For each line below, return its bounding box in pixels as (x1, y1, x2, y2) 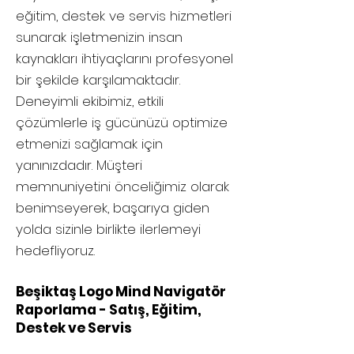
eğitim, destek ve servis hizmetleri (16, 6, 232, 25)
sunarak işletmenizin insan (16, 28, 183, 47)
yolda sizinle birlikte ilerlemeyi (16, 220, 201, 239)
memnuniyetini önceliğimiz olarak (16, 177, 229, 196)
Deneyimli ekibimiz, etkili (16, 92, 164, 111)
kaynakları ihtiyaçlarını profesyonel (16, 49, 233, 68)
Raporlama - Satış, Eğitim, (16, 300, 201, 319)
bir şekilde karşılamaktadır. (16, 70, 180, 89)
